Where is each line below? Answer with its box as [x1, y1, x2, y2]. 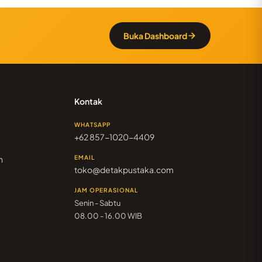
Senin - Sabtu [74, 198, 120, 208]
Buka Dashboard [123, 30, 187, 42]
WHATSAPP [74, 121, 111, 129]
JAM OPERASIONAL [74, 187, 138, 194]
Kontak [74, 96, 102, 107]
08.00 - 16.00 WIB [74, 211, 142, 221]
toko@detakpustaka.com [74, 164, 174, 175]
